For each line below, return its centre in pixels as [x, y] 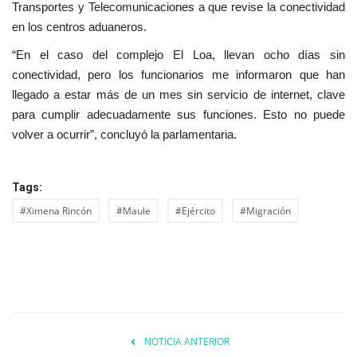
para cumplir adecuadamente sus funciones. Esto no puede [178, 115]
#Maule [133, 211]
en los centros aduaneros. [82, 27]
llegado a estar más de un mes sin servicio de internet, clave [178, 95]
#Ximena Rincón [56, 211]
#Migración [265, 211]
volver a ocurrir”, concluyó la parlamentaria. [126, 135]
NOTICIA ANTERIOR [186, 342]
